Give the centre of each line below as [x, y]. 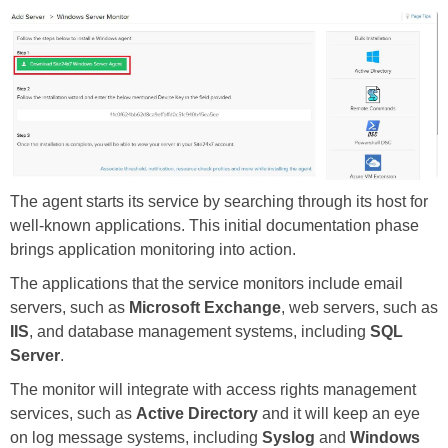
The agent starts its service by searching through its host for [219, 202]
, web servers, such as [359, 308]
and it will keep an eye [339, 414]
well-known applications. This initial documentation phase [214, 226]
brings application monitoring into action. [153, 250]
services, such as [73, 414]
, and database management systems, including [199, 332]
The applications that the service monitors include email [206, 284]
